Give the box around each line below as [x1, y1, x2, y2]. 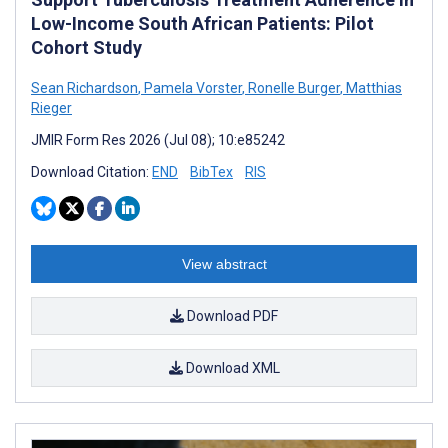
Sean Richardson [31, 79, 138, 96]
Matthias [343, 79, 402, 96]
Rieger [31, 99, 72, 116]
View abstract [181, 255, 267, 272]
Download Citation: [31, 163, 152, 180]
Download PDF [184, 307, 278, 324]
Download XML [182, 359, 280, 376]
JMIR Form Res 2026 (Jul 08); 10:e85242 [31, 131, 285, 148]
